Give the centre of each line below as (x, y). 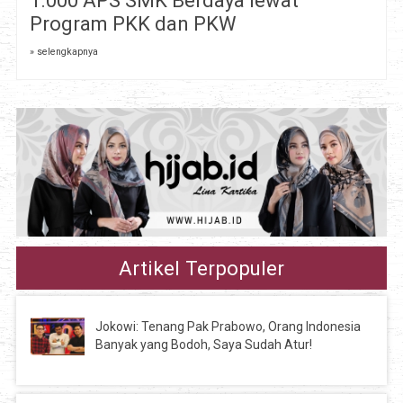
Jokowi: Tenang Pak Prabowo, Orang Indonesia (228, 327)
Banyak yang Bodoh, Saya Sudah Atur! (204, 345)
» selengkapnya (63, 51)
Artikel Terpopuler (201, 269)
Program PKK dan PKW (133, 23)
